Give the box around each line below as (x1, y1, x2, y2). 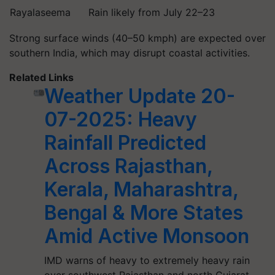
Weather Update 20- (44, 84, 236, 108)
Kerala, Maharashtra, (44, 177, 239, 201)
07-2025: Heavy (44, 107, 198, 131)
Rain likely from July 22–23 (88, 6, 215, 18)
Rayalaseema (10, 6, 71, 18)
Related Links (9, 71, 74, 83)
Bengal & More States (44, 201, 244, 225)
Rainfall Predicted (44, 131, 207, 155)
